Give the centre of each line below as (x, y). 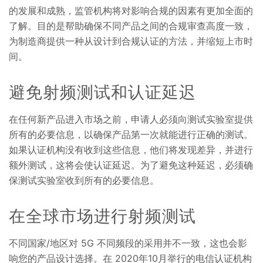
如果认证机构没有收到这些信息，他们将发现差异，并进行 (131, 150)
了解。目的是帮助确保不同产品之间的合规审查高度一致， (131, 26)
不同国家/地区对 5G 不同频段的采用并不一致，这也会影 (128, 243)
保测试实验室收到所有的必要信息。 (88, 181)
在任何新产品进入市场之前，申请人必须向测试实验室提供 (131, 119)
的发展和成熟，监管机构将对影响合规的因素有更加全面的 (131, 11)
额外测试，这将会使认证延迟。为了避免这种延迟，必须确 (131, 165)
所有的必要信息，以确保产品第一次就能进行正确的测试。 (131, 135)
